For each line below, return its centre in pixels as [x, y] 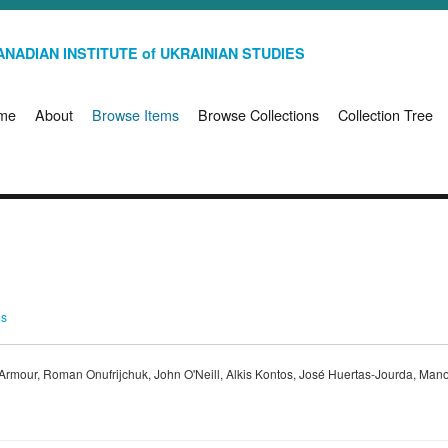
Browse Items [135, 115]
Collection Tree [385, 115]
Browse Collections [258, 115]
